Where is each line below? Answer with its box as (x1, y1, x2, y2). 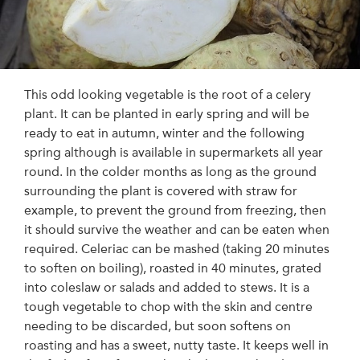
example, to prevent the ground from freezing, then (24, 202, 326, 219)
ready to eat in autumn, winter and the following (24, 125, 305, 141)
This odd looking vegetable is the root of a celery (24, 87, 311, 103)
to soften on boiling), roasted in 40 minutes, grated (24, 260, 321, 276)
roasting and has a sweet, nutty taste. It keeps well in (24, 337, 329, 354)
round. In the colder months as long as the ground (24, 164, 317, 180)
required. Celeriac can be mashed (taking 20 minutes (24, 241, 329, 257)
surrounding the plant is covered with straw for (24, 183, 297, 199)
